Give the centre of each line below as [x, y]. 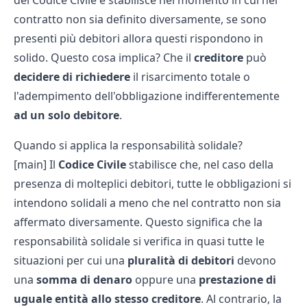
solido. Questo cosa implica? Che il [104, 58]
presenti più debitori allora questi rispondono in [138, 38]
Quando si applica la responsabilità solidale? [128, 145]
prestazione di [237, 280]
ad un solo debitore [66, 115]
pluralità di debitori [182, 260]
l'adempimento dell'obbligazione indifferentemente [147, 96]
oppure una [167, 280]
